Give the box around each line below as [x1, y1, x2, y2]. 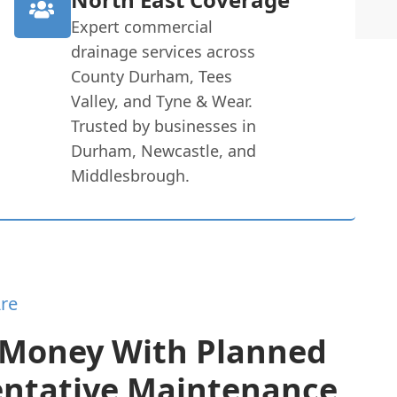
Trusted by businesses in [70, 114, 256, 136]
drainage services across [70, 40, 255, 62]
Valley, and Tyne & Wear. [70, 90, 253, 112]
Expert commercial [70, 15, 213, 37]
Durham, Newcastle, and [70, 139, 256, 161]
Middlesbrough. [70, 164, 190, 186]
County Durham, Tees [70, 65, 232, 87]
